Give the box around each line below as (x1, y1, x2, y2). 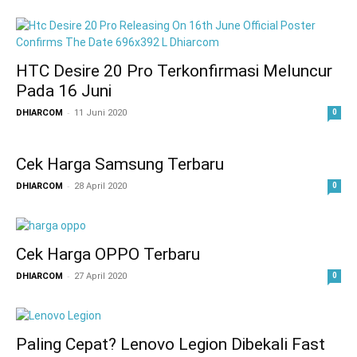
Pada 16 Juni (16, 81, 112, 100)
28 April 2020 (74, 181, 127, 191)
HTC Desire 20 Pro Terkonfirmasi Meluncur (16, 61, 332, 80)
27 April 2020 (74, 271, 127, 281)
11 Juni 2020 (74, 108, 127, 118)
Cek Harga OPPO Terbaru (16, 245, 200, 264)
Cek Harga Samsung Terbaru (16, 155, 224, 174)
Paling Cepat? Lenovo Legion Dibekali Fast (16, 335, 325, 354)
